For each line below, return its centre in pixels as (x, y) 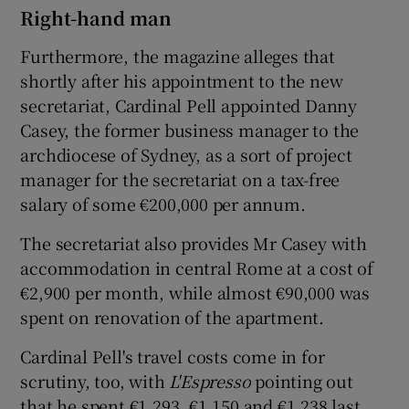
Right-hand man (96, 17)
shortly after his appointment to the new (182, 80)
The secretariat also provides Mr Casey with (194, 242)
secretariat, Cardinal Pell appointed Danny (189, 105)
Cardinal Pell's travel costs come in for (173, 356)
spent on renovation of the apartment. (173, 316)
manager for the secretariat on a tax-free (180, 178)
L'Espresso (210, 380)
